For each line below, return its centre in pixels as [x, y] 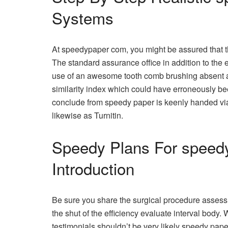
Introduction [93, 168]
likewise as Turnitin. [88, 115]
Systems [83, 17]
